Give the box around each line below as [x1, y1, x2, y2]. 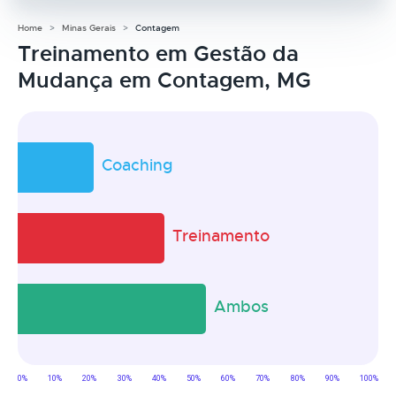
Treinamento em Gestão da [18, 40, 299, 67]
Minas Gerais [62, 21, 116, 34]
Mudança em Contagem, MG [18, 66, 311, 94]
